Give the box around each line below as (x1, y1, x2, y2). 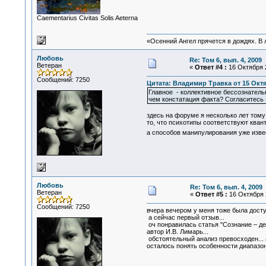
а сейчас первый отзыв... (146, 214, 224, 221)
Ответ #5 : (195, 191, 227, 198)
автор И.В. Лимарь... (146, 228, 208, 236)
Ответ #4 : (194, 64, 227, 71)
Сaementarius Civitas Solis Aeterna (36, 14, 138, 21)
